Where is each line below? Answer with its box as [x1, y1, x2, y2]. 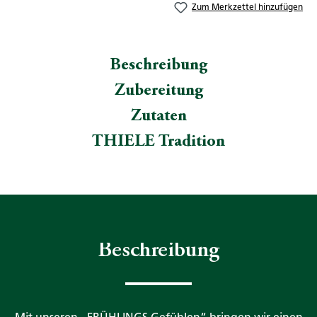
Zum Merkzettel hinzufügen [192, 2, 303, 12]
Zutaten [130, 108, 187, 126]
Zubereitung [114, 83, 203, 100]
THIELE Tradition [92, 134, 225, 151]
